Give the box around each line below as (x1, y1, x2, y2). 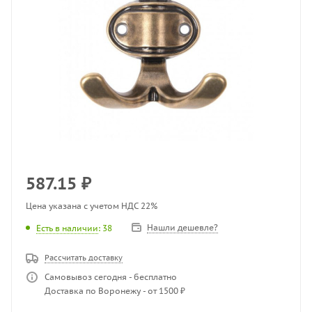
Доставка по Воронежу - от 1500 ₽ (45, 286, 185, 297)
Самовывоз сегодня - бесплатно (45, 272, 177, 283)
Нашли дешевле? (147, 222, 218, 233)
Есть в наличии (36, 222, 98, 233)
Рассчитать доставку (45, 253, 123, 263)
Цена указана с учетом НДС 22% (26, 201, 157, 211)
